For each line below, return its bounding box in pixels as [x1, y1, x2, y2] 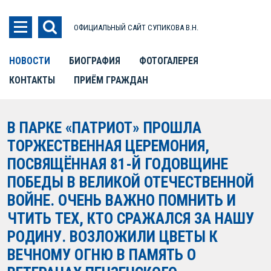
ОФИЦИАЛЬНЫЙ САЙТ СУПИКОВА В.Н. [74, 23, 198, 32]
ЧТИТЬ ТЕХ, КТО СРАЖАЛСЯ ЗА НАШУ [7, 209, 254, 227]
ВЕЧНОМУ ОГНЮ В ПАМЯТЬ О [7, 246, 196, 264]
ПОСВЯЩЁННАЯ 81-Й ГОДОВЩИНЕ [7, 155, 228, 173]
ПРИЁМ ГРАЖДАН [74, 74, 148, 86]
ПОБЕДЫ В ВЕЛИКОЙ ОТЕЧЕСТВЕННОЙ [7, 173, 254, 191]
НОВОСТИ [9, 55, 50, 67]
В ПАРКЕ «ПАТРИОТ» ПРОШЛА [7, 119, 201, 137]
